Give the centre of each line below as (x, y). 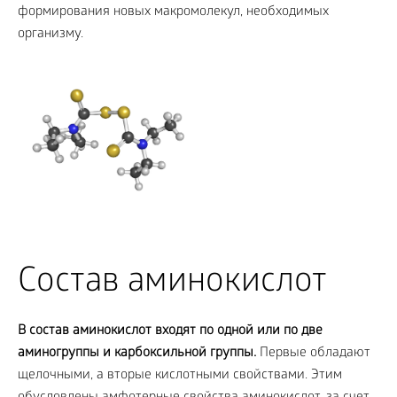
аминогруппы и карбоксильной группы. (137, 354)
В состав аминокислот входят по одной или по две (170, 331)
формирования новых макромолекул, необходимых (173, 12)
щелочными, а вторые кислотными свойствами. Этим (180, 376)
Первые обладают (313, 354)
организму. (51, 35)
